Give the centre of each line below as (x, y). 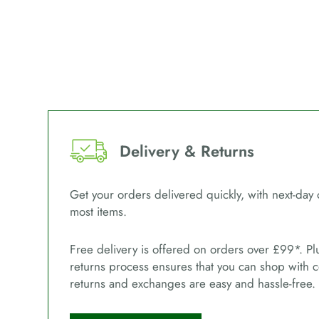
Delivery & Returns (187, 151)
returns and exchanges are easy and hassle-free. (193, 284)
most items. (99, 211)
